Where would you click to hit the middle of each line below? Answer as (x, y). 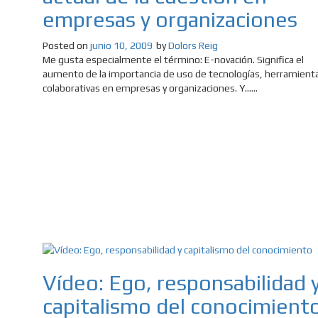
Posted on (66, 46)
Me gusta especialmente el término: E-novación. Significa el (173, 60)
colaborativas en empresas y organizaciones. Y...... (150, 88)
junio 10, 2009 (121, 46)
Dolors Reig (193, 46)
